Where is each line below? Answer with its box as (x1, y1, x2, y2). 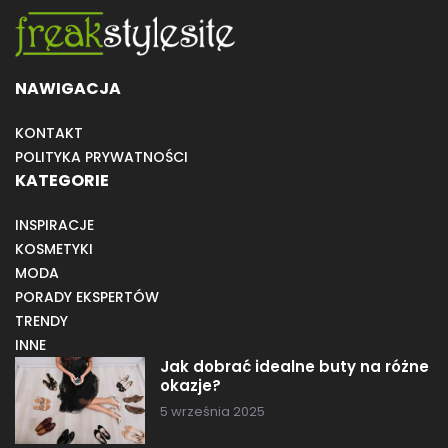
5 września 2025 (160, 401, 265, 421)
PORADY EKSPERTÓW (15, 286, 159, 307)
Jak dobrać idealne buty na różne (160, 355, 429, 377)
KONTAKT (15, 122, 83, 143)
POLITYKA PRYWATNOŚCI (15, 146, 188, 167)
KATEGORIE (15, 168, 109, 192)
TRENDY (15, 310, 68, 331)
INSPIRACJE (15, 214, 94, 235)
